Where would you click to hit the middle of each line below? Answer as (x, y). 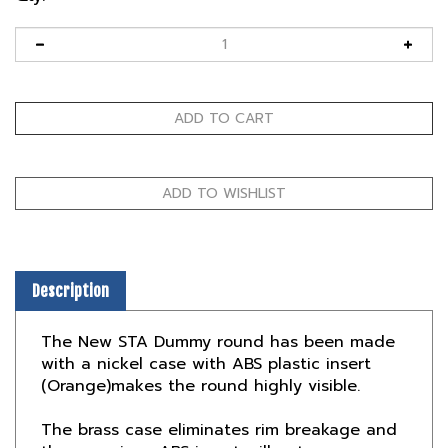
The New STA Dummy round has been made (218, 313)
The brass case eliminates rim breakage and (219, 401)
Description (70, 262)
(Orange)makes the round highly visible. (200, 357)
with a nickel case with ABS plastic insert (206, 335)
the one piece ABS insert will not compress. (214, 423)
